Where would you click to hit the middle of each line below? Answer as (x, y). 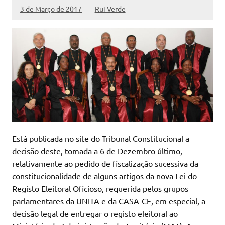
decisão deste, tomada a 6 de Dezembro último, (97, 151)
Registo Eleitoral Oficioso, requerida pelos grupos (100, 189)
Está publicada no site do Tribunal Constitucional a (101, 138)
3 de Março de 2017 (51, 9)
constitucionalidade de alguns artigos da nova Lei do (104, 176)
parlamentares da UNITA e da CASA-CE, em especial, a (109, 201)
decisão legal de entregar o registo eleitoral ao (95, 214)
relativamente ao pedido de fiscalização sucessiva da (105, 163)
